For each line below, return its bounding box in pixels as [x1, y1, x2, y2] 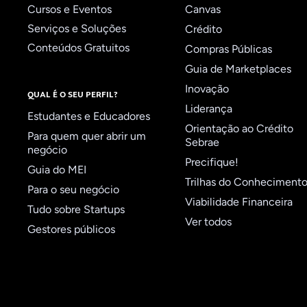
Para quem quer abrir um [27, 129, 146, 143]
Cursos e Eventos [27, 2, 112, 16]
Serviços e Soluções [27, 21, 126, 35]
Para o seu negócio [27, 182, 119, 196]
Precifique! [184, 155, 238, 169]
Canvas [184, 2, 221, 16]
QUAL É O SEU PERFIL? [27, 88, 118, 100]
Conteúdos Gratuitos [27, 40, 130, 54]
